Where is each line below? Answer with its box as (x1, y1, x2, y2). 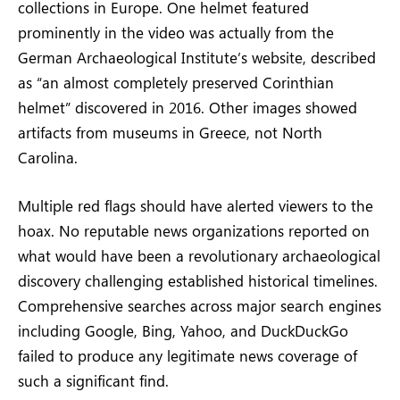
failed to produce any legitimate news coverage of (18, 346, 357, 366)
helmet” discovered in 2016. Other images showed (18, 96, 357, 117)
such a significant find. (18, 371, 169, 391)
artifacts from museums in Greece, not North (18, 121, 322, 142)
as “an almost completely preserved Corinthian (18, 71, 334, 92)
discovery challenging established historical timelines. (18, 271, 378, 291)
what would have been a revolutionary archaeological (18, 246, 380, 266)
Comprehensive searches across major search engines (18, 296, 381, 316)
